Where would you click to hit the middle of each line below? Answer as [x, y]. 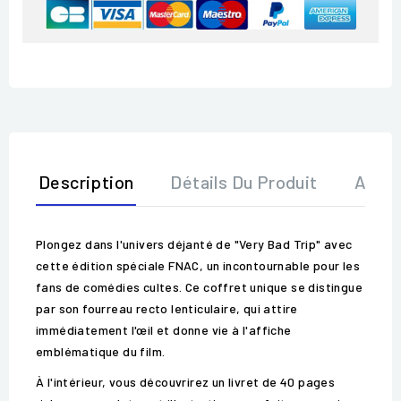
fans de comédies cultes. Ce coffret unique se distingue [199, 287]
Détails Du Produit [244, 182]
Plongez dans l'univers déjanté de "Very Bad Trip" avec [194, 244]
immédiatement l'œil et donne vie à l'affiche [164, 330]
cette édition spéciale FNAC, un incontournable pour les [198, 266]
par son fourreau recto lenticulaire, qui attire [167, 309]
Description [86, 182]
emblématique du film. [101, 352]
